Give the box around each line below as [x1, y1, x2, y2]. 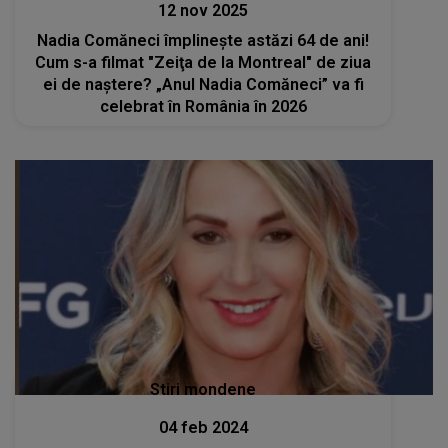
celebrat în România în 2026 [99, 96, 307, 116]
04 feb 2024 [158, 418, 248, 437]
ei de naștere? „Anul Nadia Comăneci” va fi [42, 74, 364, 94]
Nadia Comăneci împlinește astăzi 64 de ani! [37, 30, 370, 50]
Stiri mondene [150, 380, 257, 399]
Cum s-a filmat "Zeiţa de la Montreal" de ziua [35, 52, 372, 72]
